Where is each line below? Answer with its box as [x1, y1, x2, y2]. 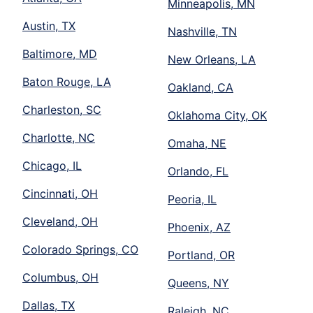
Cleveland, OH [22, 214, 98, 229]
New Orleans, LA [168, 52, 256, 67]
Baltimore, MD [22, 47, 97, 61]
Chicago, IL [22, 159, 82, 173]
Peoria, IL [168, 192, 217, 207]
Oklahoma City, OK [168, 108, 267, 123]
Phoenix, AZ [168, 220, 231, 235]
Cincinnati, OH [22, 187, 98, 201]
